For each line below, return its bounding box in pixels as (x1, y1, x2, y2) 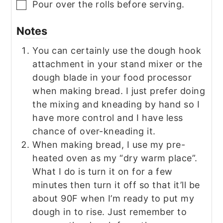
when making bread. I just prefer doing (32, 85, 206, 96)
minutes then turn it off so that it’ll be (32, 179, 200, 190)
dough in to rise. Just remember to (32, 206, 187, 217)
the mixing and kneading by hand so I (32, 99, 200, 110)
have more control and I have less (32, 112, 183, 123)
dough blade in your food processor (32, 72, 192, 83)
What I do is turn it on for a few (32, 166, 173, 177)
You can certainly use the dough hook (32, 45, 202, 56)
